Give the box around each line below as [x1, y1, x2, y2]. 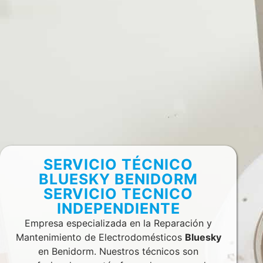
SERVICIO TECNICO [43, 184, 194, 203]
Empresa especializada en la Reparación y [25, 217, 213, 229]
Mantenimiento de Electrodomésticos [15, 231, 185, 243]
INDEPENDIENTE [56, 199, 180, 217]
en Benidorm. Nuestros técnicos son [38, 245, 199, 257]
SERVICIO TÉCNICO [43, 155, 194, 173]
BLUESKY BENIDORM [39, 170, 198, 188]
